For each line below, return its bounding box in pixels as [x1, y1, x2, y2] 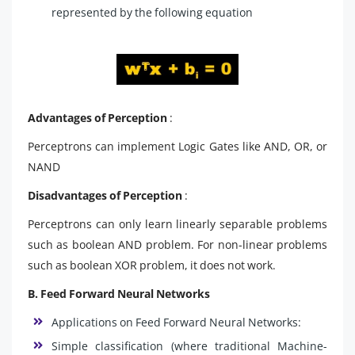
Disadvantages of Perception [28, 187, 182, 203]
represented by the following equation [52, 4, 253, 20]
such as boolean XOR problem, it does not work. [28, 257, 276, 273]
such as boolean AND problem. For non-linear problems [28, 236, 327, 252]
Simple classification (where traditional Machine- [52, 338, 327, 353]
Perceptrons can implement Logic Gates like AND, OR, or [28, 138, 327, 154]
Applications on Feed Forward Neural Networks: [52, 314, 301, 330]
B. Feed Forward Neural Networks [28, 285, 210, 301]
